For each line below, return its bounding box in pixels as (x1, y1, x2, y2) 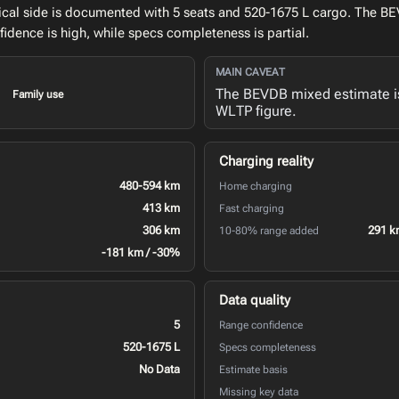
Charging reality (219, 152, 313, 169)
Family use (12, 87, 63, 101)
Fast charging (219, 201, 284, 215)
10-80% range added (219, 224, 319, 237)
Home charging (219, 179, 292, 192)
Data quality (219, 291, 290, 308)
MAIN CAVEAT (216, 65, 285, 78)
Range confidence (219, 318, 303, 331)
